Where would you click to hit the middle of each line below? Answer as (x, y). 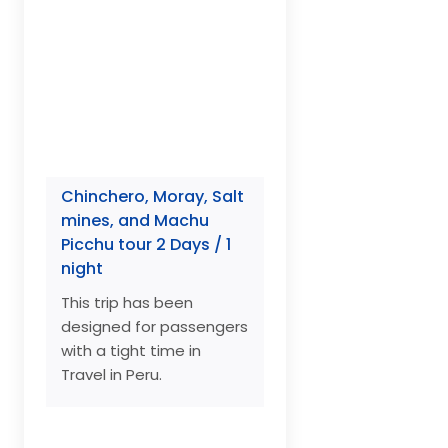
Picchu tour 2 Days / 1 (146, 245)
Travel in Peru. (111, 375)
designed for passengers (154, 327)
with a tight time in (131, 351)
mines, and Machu (135, 221)
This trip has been (127, 303)
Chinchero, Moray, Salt (152, 197)
